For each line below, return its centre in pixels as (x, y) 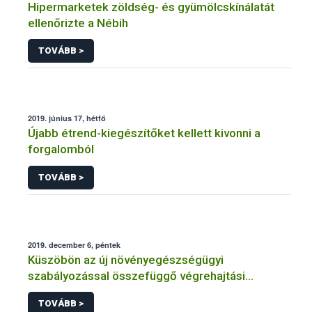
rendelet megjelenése (87, 291)
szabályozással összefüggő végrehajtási (136, 275)
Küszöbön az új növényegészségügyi (126, 259)
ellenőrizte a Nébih (78, 23)
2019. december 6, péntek (74, 244)
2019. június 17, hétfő (67, 118)
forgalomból (61, 149)
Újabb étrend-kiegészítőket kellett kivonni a (144, 133)
